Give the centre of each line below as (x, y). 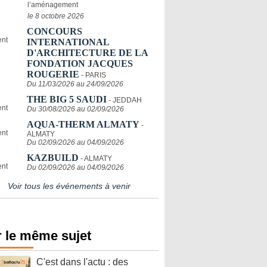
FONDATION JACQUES (80, 63)
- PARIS (94, 75)
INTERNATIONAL (68, 42)
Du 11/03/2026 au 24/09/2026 (75, 84)
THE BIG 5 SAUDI (67, 99)
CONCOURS (55, 31)
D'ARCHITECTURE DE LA (87, 53)
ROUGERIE (53, 74)
